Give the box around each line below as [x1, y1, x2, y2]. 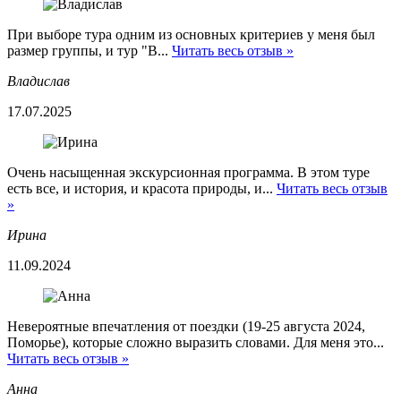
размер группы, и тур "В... [7, 43, 172, 59]
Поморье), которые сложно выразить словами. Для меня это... [7, 335, 384, 351]
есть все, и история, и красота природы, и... [7, 181, 277, 197]
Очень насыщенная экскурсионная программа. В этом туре [7, 165, 370, 181]
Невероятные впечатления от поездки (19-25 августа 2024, [7, 319, 365, 335]
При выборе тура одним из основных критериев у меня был [7, 27, 375, 43]
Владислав [7, 73, 70, 90]
